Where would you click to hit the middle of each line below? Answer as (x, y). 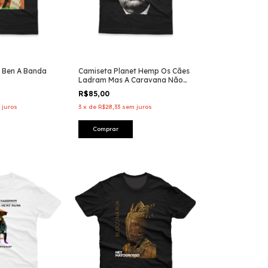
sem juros (137, 107)
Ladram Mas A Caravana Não (131, 80)
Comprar (106, 129)
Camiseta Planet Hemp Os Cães (134, 71)
